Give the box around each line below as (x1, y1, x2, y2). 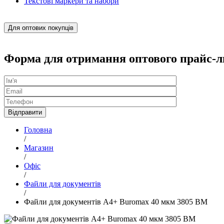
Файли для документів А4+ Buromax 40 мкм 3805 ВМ (24, 197, 207, 206)
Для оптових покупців (8, 24, 73, 31)
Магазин (24, 143, 53, 152)
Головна (24, 125, 52, 134)
